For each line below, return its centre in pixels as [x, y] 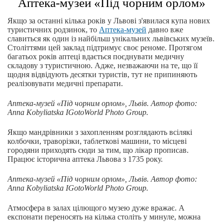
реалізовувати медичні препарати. [65, 84]
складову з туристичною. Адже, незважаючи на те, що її [103, 66]
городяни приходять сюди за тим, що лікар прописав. [98, 150]
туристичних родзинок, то [53, 30]
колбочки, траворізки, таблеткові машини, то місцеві [97, 141]
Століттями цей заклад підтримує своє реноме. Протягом [105, 48]
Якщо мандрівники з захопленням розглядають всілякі [100, 132]
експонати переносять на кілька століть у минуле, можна [104, 217]
